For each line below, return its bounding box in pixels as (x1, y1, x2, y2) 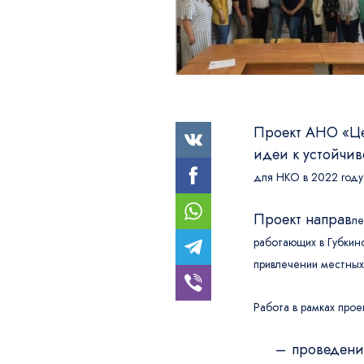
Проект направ (253, 209, 352, 230)
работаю (253, 234, 297, 250)
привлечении (253, 256, 321, 272)
